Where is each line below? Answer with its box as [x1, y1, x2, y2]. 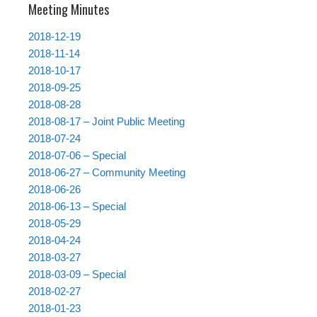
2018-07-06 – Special [28, 149, 126, 162]
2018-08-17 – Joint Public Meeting [28, 115, 185, 128]
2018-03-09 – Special [28, 268, 126, 281]
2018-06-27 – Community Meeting [28, 166, 185, 179]
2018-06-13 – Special [28, 200, 126, 213]
